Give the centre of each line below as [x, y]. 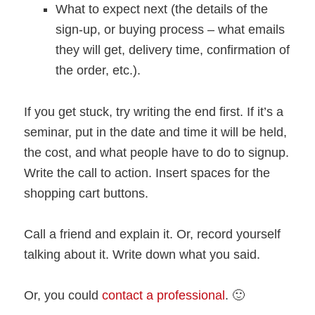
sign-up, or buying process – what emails [171, 30]
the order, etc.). [98, 71]
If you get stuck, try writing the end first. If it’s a [154, 111]
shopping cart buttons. [86, 193]
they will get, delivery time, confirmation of [173, 50]
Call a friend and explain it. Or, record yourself [153, 234]
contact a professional [164, 295]
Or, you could [63, 295]
